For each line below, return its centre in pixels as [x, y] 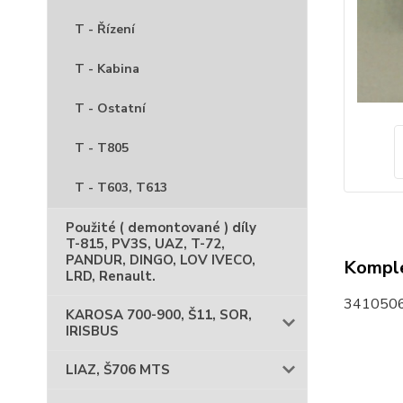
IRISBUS [92, 331]
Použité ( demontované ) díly [161, 228]
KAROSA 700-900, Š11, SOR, [159, 315]
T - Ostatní [110, 108]
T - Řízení [105, 29]
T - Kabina [107, 69]
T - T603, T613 [121, 188]
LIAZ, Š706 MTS [118, 370]
